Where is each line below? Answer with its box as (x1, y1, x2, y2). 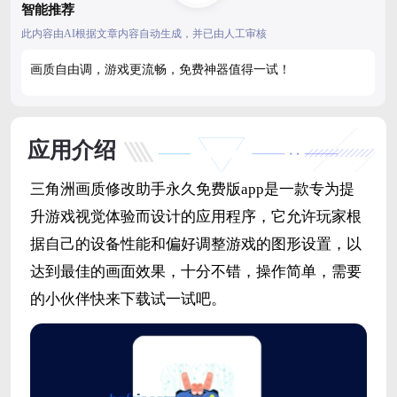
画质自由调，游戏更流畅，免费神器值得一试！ (30, 63, 291, 77)
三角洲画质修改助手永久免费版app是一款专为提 (29, 181, 354, 198)
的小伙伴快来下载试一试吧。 (29, 291, 226, 308)
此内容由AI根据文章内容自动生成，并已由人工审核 (21, 27, 267, 41)
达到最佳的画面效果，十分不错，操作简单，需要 (29, 263, 362, 281)
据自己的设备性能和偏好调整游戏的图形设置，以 (29, 236, 362, 253)
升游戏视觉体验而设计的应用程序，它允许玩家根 (29, 208, 362, 226)
